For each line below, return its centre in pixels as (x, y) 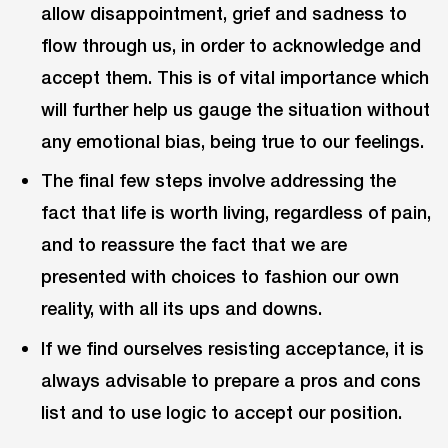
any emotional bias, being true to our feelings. (233, 141)
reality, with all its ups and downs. (182, 308)
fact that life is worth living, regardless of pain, (236, 212)
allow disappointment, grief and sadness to (224, 13)
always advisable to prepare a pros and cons (231, 379)
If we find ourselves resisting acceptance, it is (233, 347)
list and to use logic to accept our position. (222, 411)
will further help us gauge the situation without (236, 109)
